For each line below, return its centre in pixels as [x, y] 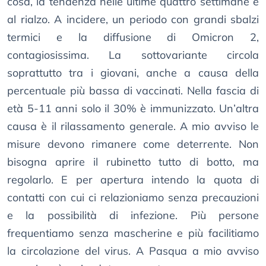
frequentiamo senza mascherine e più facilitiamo [133, 233]
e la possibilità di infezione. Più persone [133, 216]
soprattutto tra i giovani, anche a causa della [133, 73]
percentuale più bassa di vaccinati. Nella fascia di [133, 91]
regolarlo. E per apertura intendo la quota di [133, 180]
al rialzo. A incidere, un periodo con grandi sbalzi [133, 20]
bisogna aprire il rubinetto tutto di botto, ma [133, 162]
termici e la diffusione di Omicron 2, [133, 37]
